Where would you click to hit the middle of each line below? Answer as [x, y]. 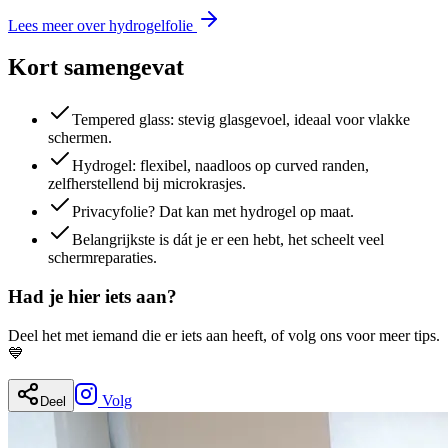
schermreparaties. [102, 258]
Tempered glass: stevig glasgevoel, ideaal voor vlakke [241, 120]
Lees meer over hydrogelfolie [100, 25]
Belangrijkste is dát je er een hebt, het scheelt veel [228, 240]
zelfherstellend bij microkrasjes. [147, 184]
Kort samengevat [96, 67]
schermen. [80, 138]
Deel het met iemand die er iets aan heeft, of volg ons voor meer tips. [224, 335]
